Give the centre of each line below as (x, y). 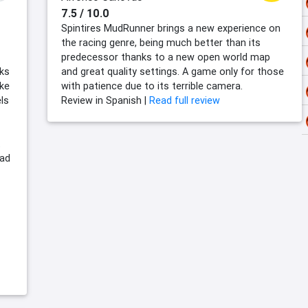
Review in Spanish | (105, 101)
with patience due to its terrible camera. (152, 86)
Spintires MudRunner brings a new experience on (171, 29)
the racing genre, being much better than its (161, 43)
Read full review (185, 101)
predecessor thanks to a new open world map (166, 57)
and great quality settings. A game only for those (173, 72)
